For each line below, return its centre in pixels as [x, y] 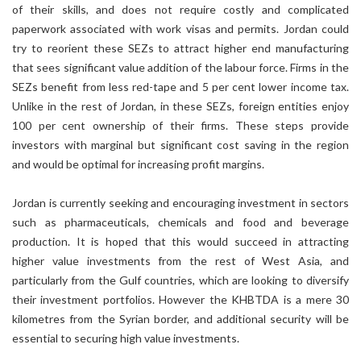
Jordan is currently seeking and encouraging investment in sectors [180, 203]
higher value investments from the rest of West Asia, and [180, 261]
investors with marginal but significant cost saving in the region [180, 145]
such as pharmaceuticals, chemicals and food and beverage [180, 222]
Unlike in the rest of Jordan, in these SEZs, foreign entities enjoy [180, 106]
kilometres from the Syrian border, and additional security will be [180, 319]
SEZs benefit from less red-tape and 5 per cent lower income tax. [180, 87]
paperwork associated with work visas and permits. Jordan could [180, 29]
